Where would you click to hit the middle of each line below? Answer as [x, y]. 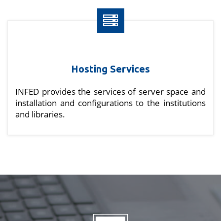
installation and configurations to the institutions [110, 103]
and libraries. [40, 114]
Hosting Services [110, 69]
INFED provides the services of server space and [110, 92]
